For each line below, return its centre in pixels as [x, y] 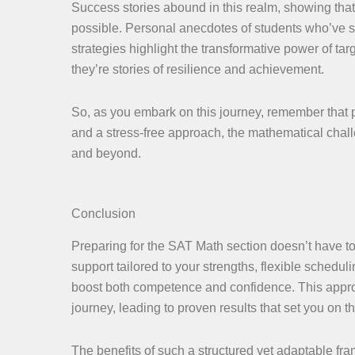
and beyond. [106, 154]
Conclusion [103, 214]
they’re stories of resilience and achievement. [198, 70]
